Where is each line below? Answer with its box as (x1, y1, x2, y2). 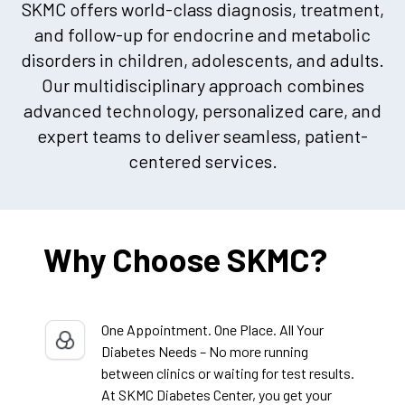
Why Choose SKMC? (43, 240, 327, 279)
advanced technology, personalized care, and (24, 99, 381, 122)
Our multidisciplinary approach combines (41, 74, 364, 97)
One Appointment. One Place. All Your (101, 321, 324, 339)
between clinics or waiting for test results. (101, 364, 354, 382)
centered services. (127, 150, 278, 173)
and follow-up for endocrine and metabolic (34, 24, 371, 46)
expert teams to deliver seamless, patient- (37, 125, 368, 147)
